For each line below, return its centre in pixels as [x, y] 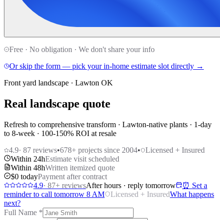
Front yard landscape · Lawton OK [58, 83]
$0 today [24, 177]
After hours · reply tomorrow [131, 186]
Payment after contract [72, 177]
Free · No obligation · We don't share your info [82, 50]
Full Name [21, 213]
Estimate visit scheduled [82, 159]
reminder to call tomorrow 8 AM [54, 194]
